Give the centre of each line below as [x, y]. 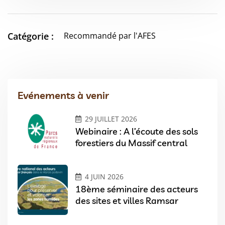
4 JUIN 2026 [104, 177]
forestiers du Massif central [131, 143]
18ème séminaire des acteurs [137, 189]
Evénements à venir [63, 95]
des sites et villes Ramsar [127, 201]
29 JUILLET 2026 [111, 119]
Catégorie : [31, 36]
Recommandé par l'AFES [110, 35]
